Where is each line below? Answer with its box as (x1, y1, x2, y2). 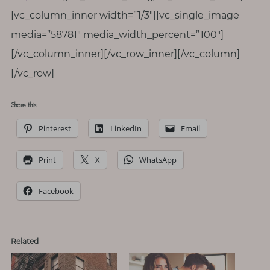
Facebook (38, 186, 74, 197)
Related (10, 237, 39, 246)
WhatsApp (139, 154, 177, 166)
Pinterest (38, 123, 71, 134)
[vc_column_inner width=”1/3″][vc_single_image (10, 10, 239, 22)
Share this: (10, 101, 37, 109)
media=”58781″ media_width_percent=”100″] (10, 29, 224, 41)
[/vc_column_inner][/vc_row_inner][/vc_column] (10, 48, 240, 60)
